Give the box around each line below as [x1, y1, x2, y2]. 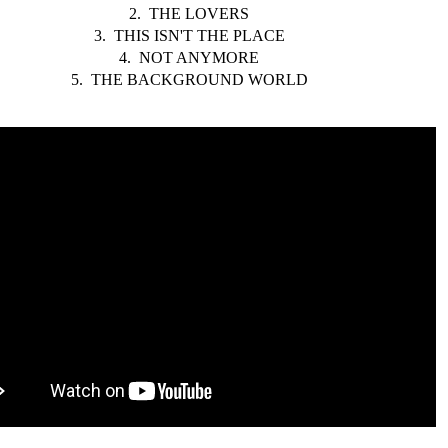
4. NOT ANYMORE [119, 48, 259, 66]
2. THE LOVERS [129, 4, 249, 22]
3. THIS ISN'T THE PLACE [93, 26, 285, 44]
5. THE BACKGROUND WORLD [70, 70, 308, 88]
